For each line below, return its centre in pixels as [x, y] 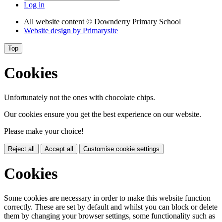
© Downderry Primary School [134, 21]
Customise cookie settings [121, 149]
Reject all [21, 149]
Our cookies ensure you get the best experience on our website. [103, 114]
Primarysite [100, 30]
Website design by [53, 30]
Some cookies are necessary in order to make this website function [107, 198]
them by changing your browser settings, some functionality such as [110, 216]
